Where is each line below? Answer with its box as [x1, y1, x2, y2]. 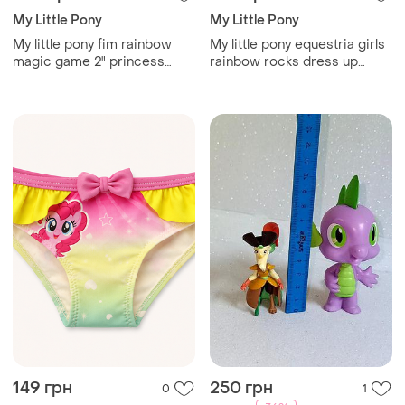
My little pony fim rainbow [13, 36, 172, 54]
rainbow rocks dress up [210, 53, 358, 71]
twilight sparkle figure [13, 71, 147, 89]
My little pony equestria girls [210, 36, 385, 54]
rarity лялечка [210, 71, 297, 89]
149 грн [13, 378, 72, 400]
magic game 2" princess [13, 53, 165, 71]
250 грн [210, 378, 273, 400]
